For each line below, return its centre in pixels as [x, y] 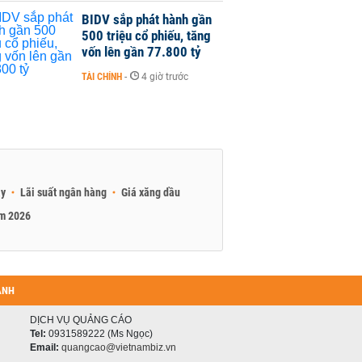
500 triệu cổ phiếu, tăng [146, 36]
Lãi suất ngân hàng [63, 192]
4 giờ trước [165, 77]
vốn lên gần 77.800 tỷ [141, 52]
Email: [44, 347]
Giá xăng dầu [151, 192]
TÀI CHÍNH [102, 77]
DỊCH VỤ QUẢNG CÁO [81, 320]
